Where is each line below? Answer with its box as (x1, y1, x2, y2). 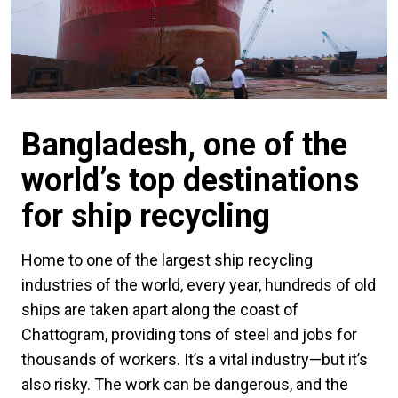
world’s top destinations (21, 162, 359, 200)
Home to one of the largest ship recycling (21, 251, 313, 270)
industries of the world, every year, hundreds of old (21, 275, 376, 295)
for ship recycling (21, 197, 270, 235)
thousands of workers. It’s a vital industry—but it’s (21, 350, 368, 370)
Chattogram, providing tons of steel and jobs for (21, 325, 357, 345)
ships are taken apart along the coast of (21, 300, 298, 320)
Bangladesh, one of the (21, 126, 347, 164)
